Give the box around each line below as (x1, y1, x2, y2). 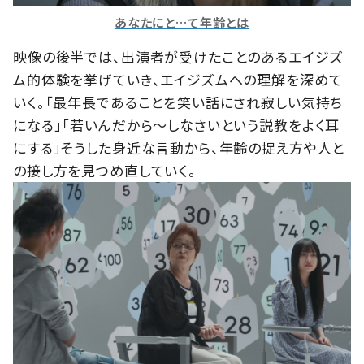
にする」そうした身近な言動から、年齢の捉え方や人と (13, 137, 345, 158)
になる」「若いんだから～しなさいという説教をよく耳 (13, 115, 340, 136)
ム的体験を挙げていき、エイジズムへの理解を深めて (13, 69, 343, 90)
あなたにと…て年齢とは (114, 13, 250, 32)
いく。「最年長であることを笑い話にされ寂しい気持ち (13, 92, 344, 113)
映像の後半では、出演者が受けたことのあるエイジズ (13, 46, 344, 67)
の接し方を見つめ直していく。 (13, 160, 197, 181)
